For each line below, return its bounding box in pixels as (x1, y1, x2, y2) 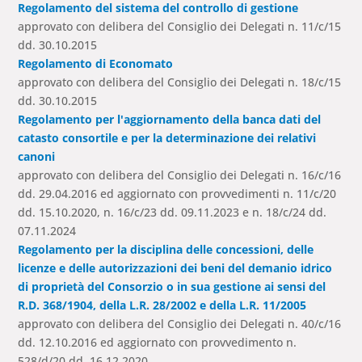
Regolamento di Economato (18, 56, 174, 72)
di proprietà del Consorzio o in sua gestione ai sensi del (18, 279, 326, 295)
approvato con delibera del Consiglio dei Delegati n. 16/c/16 (18, 167, 342, 183)
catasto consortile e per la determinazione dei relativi (18, 130, 317, 146)
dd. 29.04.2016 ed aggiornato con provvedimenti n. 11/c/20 (18, 186, 337, 202)
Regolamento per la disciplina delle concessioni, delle (18, 242, 314, 258)
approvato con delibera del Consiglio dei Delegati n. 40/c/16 (18, 316, 342, 332)
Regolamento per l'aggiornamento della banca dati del (18, 112, 322, 128)
